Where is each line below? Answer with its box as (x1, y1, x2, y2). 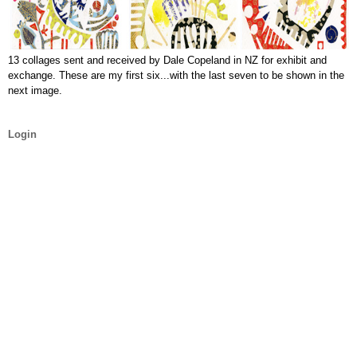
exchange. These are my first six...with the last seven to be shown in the (8, 69, 344, 82)
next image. (8, 84, 62, 97)
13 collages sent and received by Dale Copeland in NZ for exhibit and (8, 54, 327, 67)
